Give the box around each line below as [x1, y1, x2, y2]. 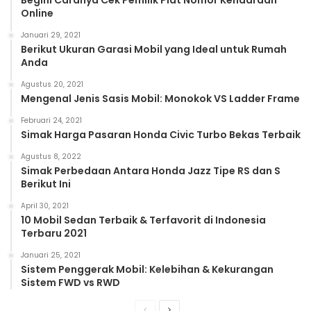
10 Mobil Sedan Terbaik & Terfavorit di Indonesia [21, 213, 266, 228]
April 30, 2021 [21, 201, 69, 212]
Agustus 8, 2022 [21, 151, 81, 162]
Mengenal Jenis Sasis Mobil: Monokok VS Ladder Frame [21, 92, 300, 106]
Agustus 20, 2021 [21, 79, 83, 90]
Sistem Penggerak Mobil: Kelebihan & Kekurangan [21, 262, 274, 277]
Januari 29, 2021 [21, 30, 81, 41]
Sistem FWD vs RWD [21, 276, 120, 290]
